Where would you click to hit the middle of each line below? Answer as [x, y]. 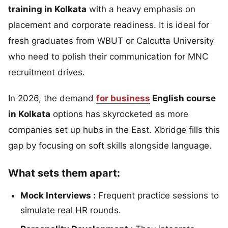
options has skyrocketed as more [119, 114]
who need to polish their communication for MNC [108, 56]
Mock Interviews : [58, 195]
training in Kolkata [47, 9]
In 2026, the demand [52, 98]
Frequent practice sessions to [157, 195]
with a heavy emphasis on [141, 9]
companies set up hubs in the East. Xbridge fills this [114, 130]
